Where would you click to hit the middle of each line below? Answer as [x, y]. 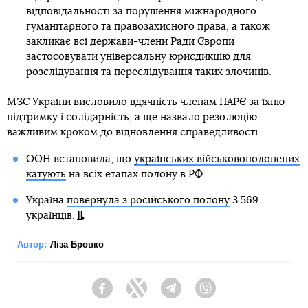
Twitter [162, 295]
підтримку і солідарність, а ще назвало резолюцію [132, 117]
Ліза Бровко [77, 244]
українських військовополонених [217, 159]
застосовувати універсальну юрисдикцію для [138, 57]
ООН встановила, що [80, 159]
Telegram [202, 295]
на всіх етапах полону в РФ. [135, 174]
